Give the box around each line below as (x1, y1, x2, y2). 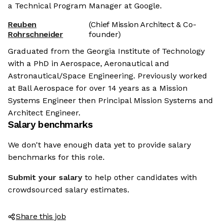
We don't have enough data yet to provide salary (8, 140, 191, 150)
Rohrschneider (8, 30, 63, 39)
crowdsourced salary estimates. (8, 185, 129, 195)
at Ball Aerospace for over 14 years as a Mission (8, 83, 187, 93)
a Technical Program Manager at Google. (8, 1, 162, 11)
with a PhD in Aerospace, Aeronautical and (8, 59, 169, 69)
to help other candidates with (85, 173, 197, 183)
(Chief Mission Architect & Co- (89, 20, 196, 30)
